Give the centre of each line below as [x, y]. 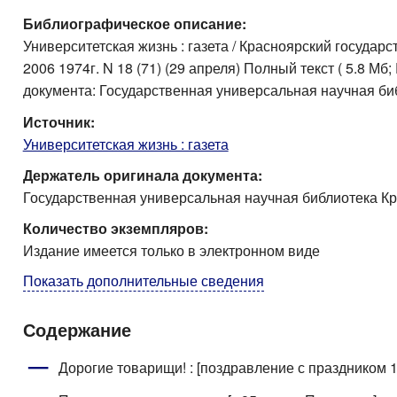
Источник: [58, 122]
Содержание [77, 330]
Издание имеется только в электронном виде [171, 250]
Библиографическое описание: [134, 23]
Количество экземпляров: [115, 228]
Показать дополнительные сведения [143, 281]
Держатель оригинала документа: [142, 175]
